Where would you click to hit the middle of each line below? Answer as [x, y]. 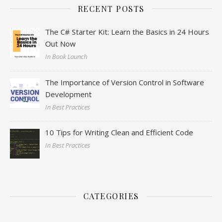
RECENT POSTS [111, 8]
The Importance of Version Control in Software [125, 82]
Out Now [61, 43]
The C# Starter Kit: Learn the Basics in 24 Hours [127, 31]
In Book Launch [66, 56]
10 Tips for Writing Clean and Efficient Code [119, 133]
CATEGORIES [111, 196]
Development [69, 94]
